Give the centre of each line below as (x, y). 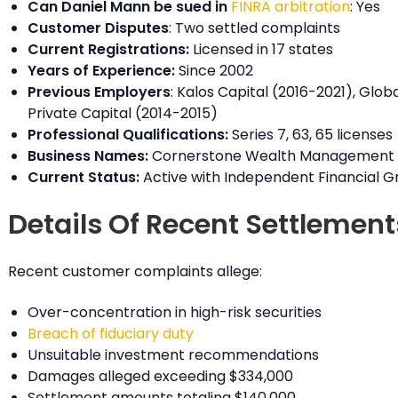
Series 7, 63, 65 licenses (310, 135)
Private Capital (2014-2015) (122, 114)
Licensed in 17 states (261, 50)
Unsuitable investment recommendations (173, 354)
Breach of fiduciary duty (110, 333)
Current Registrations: (108, 50)
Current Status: (83, 178)
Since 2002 (214, 71)
